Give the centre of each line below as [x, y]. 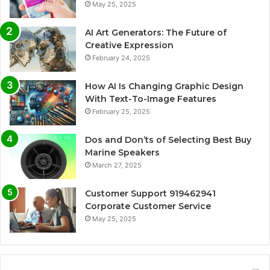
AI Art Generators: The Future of [156, 32]
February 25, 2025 [121, 111]
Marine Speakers [122, 152]
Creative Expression [129, 45]
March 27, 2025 [117, 165]
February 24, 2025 [121, 58]
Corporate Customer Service [148, 206]
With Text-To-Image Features [151, 99]
